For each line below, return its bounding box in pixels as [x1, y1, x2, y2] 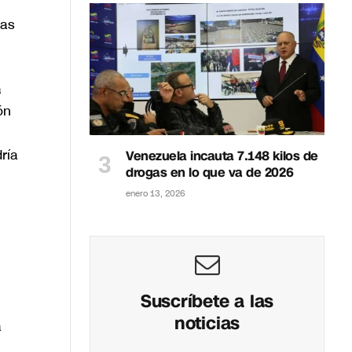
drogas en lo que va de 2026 [126, 163, 294, 182]
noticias [174, 311, 240, 336]
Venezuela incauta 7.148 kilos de [126, 147, 318, 166]
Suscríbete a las [140, 289, 274, 314]
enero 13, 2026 [126, 188, 185, 200]
